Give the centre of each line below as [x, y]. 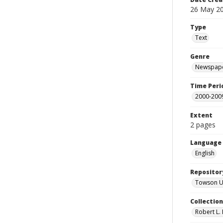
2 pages [203, 125]
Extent [201, 115]
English [205, 153]
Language [206, 143]
